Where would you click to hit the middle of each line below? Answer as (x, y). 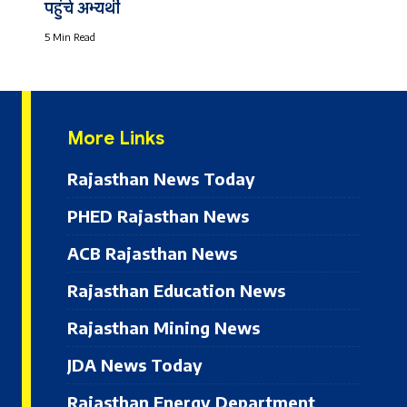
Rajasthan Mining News (164, 328)
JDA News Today (135, 365)
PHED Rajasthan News (158, 216)
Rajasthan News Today (161, 179)
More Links (116, 139)
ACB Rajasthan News (152, 253)
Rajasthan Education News (176, 291)
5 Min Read (69, 37)
